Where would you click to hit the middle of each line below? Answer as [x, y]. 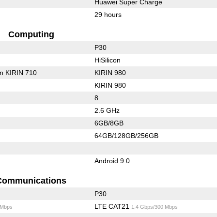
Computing [31, 34]
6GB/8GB [109, 123]
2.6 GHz [107, 110]
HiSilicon [107, 60]
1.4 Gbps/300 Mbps [154, 207]
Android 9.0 [112, 161]
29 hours [108, 14]
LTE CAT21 [113, 206]
